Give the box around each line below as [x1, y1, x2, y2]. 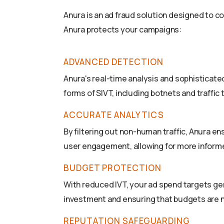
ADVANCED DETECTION [63, 56, 163, 68]
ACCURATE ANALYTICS [63, 109, 164, 121]
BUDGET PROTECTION [63, 162, 161, 174]
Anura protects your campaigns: [63, 24, 182, 35]
